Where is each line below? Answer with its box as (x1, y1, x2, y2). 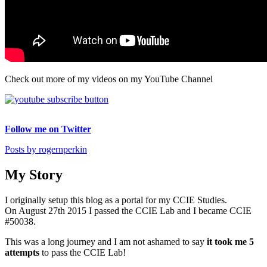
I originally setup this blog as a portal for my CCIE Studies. (5, 194, 227, 205)
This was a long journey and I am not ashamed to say (5, 236, 207, 247)
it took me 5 (207, 236, 254, 247)
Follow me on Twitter (5, 123, 91, 134)
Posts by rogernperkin (5, 144, 87, 154)
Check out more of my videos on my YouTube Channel (5, 73, 213, 84)
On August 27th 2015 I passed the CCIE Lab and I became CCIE (5, 205, 252, 216)
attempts (5, 247, 39, 257)
